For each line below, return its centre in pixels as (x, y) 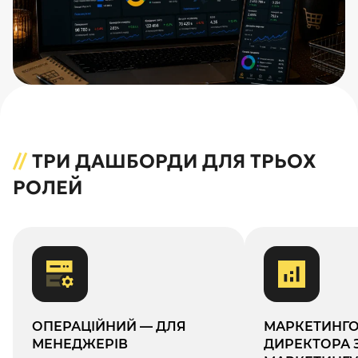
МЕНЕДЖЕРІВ (80, 344)
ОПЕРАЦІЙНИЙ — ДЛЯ (109, 327)
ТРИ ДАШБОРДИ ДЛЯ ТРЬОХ (171, 162)
